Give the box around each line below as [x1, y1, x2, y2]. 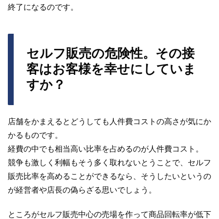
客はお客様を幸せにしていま [26, 62, 196, 76]
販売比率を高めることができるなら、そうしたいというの [8, 172, 211, 180]
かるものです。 [8, 131, 63, 139]
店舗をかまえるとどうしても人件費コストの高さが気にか [8, 117, 211, 126]
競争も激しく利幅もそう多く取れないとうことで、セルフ [8, 158, 211, 167]
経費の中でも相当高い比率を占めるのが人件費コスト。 [8, 144, 203, 153]
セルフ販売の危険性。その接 [26, 46, 195, 61]
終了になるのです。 [8, 2, 78, 11]
